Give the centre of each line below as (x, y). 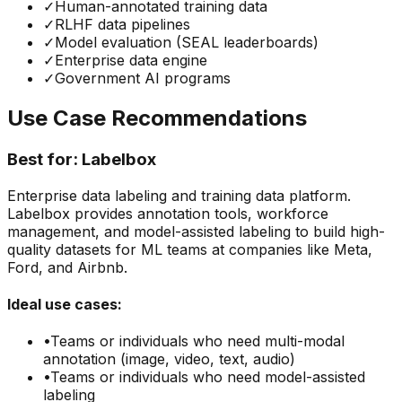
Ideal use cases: (65, 304)
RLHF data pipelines (122, 25)
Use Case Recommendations (157, 118)
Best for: (43, 159)
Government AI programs (143, 79)
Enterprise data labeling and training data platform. (179, 195)
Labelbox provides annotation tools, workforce (168, 213)
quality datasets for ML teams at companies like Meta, (190, 249)
